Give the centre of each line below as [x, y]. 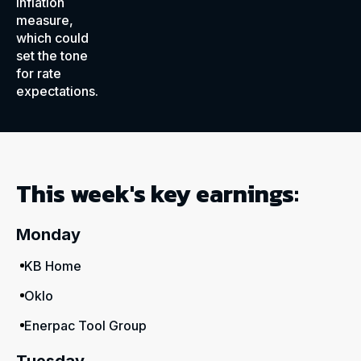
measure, [45, 20]
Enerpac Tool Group [85, 326]
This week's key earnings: [158, 194]
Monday [48, 234]
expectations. [57, 91]
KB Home [53, 266]
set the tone [52, 56]
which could [52, 38]
